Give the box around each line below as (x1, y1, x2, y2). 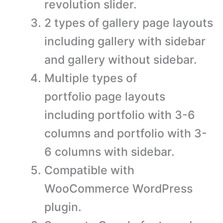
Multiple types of (44, 71, 137, 85)
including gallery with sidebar (44, 34, 206, 48)
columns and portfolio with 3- (44, 126, 207, 140)
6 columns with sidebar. (44, 144, 175, 159)
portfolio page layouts (44, 89, 165, 104)
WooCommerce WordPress (44, 181, 193, 196)
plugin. (44, 200, 82, 214)
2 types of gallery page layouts (44, 15, 213, 30)
